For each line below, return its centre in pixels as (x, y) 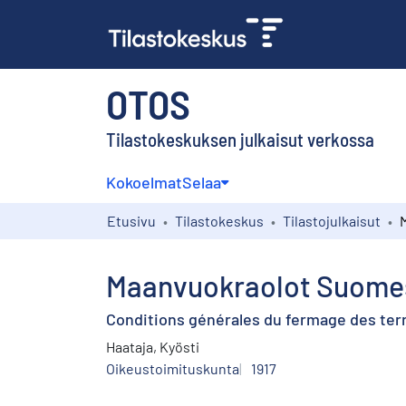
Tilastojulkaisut (332, 220)
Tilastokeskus (219, 220)
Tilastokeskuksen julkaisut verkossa (240, 139)
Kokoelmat (144, 182)
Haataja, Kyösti (153, 346)
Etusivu (131, 220)
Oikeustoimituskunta (173, 368)
